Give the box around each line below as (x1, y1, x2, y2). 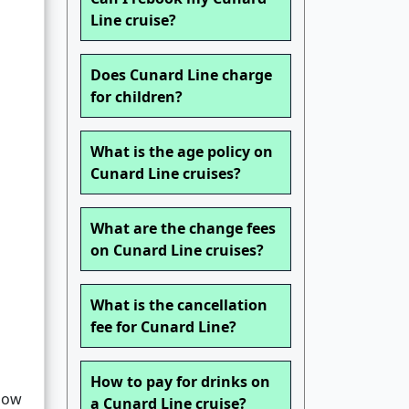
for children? (90, 87, 183, 108)
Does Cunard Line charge (90, 65, 272, 86)
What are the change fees (90, 218, 276, 239)
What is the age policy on (90, 142, 273, 163)
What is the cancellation (90, 295, 267, 316)
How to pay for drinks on (90, 372, 270, 393)
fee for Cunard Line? (90, 317, 236, 338)
